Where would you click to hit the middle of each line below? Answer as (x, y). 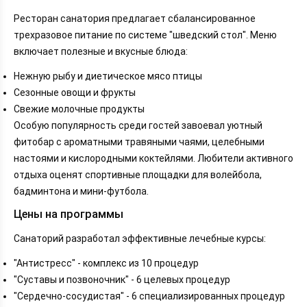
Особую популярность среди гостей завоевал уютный (138, 125)
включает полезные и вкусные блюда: (101, 51)
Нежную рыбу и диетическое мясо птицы (108, 76)
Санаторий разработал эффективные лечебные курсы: (140, 238)
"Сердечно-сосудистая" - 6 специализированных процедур (149, 296)
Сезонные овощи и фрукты (75, 92)
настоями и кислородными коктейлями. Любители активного (153, 158)
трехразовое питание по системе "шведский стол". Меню (145, 35)
